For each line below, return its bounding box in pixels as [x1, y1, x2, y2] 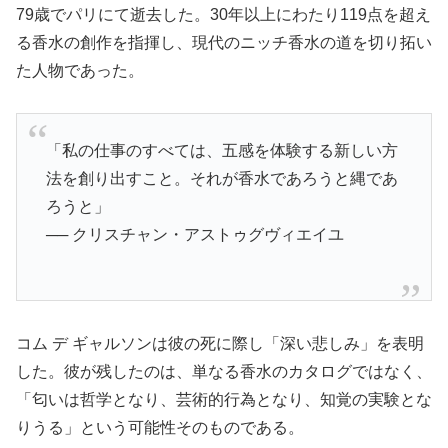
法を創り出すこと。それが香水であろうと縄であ [45, 169, 398, 187]
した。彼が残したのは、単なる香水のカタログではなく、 [16, 362, 432, 380]
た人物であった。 [16, 61, 144, 79]
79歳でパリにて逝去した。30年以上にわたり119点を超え [16, 5, 431, 23]
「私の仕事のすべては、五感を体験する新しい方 [45, 141, 398, 159]
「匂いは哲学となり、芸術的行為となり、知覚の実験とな [16, 390, 432, 408]
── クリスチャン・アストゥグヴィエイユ [45, 225, 344, 243]
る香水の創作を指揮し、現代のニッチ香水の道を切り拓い [16, 33, 432, 51]
